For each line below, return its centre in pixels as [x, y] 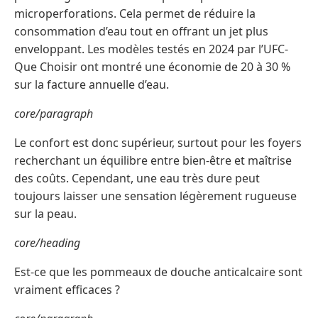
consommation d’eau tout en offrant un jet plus [141, 31]
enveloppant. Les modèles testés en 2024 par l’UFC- [151, 49]
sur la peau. [45, 213]
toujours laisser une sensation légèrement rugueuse [155, 196]
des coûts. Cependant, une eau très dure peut [137, 178]
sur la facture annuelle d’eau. [92, 84]
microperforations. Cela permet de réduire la [135, 13]
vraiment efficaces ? [67, 289]
